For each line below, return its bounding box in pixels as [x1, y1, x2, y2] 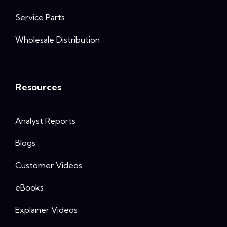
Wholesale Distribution [15, 34, 100, 45]
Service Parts [15, 12, 65, 22]
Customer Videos [15, 160, 82, 170]
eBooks [15, 182, 44, 193]
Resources [15, 81, 61, 93]
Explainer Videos [15, 204, 78, 215]
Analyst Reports [15, 115, 75, 126]
